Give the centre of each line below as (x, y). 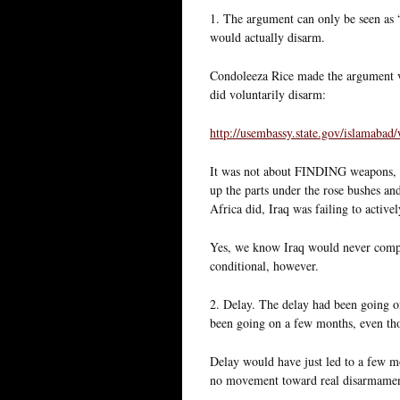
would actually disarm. (267, 37)
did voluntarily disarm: (268, 94)
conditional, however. (264, 265)
